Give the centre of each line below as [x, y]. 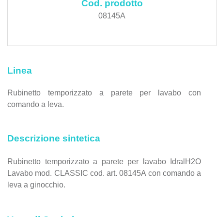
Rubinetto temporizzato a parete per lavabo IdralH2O [104, 161]
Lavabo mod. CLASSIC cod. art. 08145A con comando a [104, 173]
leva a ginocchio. [36, 185]
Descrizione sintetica [54, 138]
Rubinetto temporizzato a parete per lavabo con [104, 93]
